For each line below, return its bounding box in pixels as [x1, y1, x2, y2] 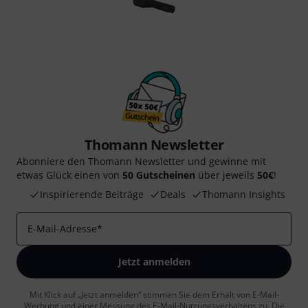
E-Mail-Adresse [27, 222, 97, 236]
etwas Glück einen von [16, 168, 122, 182]
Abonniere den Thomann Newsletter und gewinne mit [16, 155, 266, 168]
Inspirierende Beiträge [39, 188, 144, 201]
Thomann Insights [201, 188, 285, 201]
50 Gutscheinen [122, 168, 195, 182]
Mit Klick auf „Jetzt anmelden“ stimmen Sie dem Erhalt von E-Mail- [29, 289, 279, 301]
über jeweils [195, 168, 257, 182]
